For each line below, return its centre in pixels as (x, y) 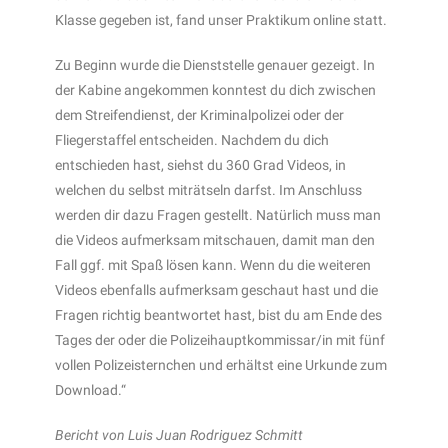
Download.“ (90, 389)
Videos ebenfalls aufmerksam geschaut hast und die (216, 289)
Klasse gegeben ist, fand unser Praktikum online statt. (221, 19)
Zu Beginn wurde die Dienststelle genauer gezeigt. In (215, 64)
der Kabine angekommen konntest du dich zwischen (215, 89)
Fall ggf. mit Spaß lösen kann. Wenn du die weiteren (213, 264)
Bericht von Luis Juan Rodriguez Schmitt (179, 434)
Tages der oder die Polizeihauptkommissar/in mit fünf (220, 339)
